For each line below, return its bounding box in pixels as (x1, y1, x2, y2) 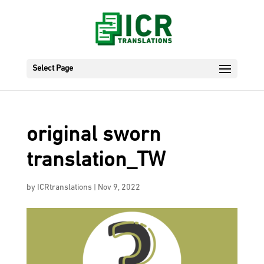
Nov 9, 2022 (97, 183, 140, 192)
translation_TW (26, 150, 166, 171)
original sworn (26, 125, 161, 146)
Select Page (32, 64, 73, 73)
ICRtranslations (37, 183, 92, 192)
